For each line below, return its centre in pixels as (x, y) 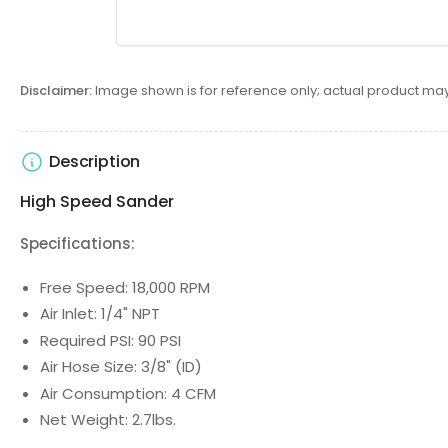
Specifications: (77, 243)
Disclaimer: (56, 90)
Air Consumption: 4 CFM (128, 393)
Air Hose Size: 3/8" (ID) (121, 367)
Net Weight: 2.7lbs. (108, 420)
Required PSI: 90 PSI (110, 340)
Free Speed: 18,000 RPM (125, 287)
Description (95, 162)
